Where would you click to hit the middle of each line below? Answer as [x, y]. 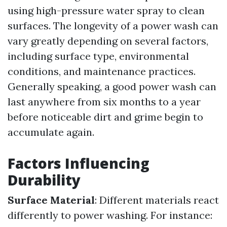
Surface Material [51, 200]
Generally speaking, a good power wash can [112, 86]
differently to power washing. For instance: [110, 215]
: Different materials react [157, 200]
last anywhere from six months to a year [104, 102]
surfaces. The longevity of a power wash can [113, 26]
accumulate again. [51, 132]
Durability [44, 180]
